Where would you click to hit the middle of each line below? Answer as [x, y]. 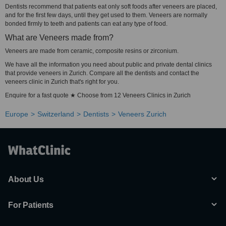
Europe [17, 114]
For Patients [31, 205]
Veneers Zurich [142, 114]
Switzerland [56, 114]
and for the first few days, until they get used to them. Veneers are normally [106, 15]
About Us [26, 179]
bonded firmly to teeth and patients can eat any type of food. [86, 24]
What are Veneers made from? [59, 38]
